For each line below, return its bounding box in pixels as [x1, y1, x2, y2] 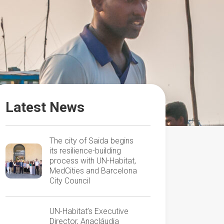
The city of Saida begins [49, 136, 133, 145]
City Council [49, 176, 90, 185]
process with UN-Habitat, [49, 156, 136, 165]
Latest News [5, 99, 84, 115]
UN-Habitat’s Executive [49, 206, 128, 216]
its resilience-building [49, 146, 121, 155]
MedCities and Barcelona [49, 166, 137, 175]
